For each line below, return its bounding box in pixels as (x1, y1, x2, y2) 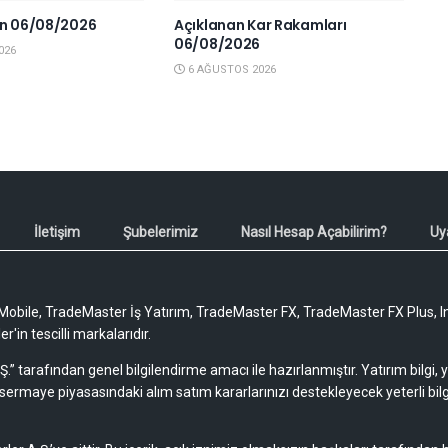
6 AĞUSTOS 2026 (184, 63, 276, 77)
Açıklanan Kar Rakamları (173, 15, 347, 36)
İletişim (34, 224, 80, 241)
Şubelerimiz (123, 224, 198, 241)
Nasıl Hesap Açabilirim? (241, 224, 387, 241)
